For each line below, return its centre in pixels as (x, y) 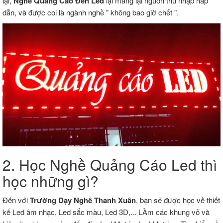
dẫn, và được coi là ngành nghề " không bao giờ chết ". (91, 12)
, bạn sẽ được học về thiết (178, 200)
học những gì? (51, 181)
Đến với (16, 200)
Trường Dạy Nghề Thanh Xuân (83, 200)
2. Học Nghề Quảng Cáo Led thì (110, 164)
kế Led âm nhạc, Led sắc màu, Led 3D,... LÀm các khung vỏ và (106, 212)
